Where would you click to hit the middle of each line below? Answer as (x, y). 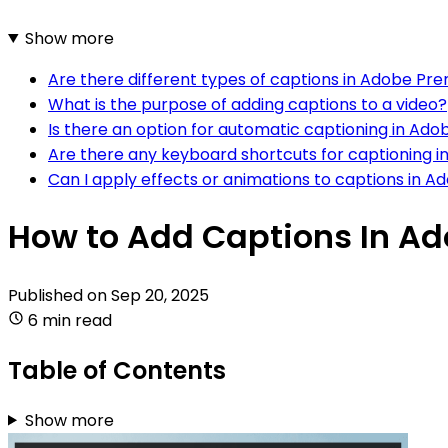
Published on (59, 295)
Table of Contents (117, 370)
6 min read (70, 320)
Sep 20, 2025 (160, 295)
